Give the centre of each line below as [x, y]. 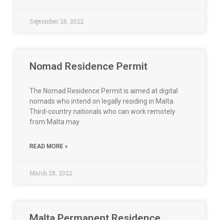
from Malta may [55, 122]
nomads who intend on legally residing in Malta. [102, 101]
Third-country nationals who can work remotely [102, 111]
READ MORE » [49, 146]
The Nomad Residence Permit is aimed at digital [104, 91]
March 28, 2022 [51, 173]
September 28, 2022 [56, 21]
